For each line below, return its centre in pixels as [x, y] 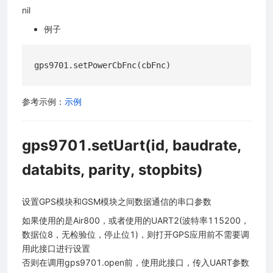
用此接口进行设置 [56, 249]
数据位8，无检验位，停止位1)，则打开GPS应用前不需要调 [136, 235]
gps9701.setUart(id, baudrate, [132, 146]
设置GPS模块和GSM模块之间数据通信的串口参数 [117, 202]
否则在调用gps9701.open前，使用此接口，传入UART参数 [136, 263]
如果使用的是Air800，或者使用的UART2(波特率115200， [136, 221]
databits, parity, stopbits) [112, 170]
